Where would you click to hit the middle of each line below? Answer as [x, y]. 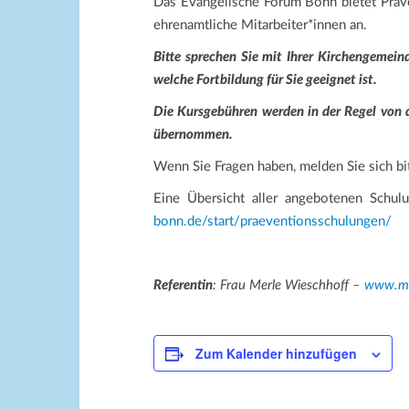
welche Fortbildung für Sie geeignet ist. [265, 80]
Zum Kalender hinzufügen [276, 353]
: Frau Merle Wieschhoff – [288, 285]
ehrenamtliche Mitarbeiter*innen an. [260, 25]
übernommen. [193, 135]
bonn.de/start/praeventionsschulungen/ [273, 221]
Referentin [183, 285]
